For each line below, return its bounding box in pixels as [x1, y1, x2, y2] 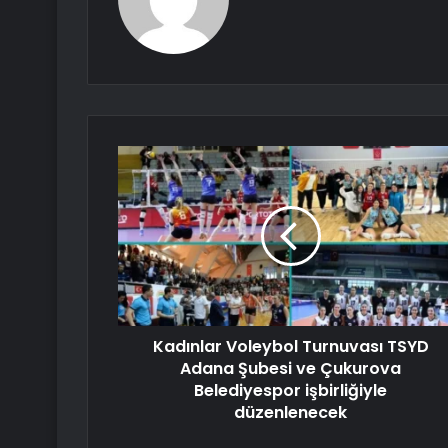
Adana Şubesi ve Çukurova [180, 357, 401, 381]
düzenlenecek [234, 401, 347, 425]
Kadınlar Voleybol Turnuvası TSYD [152, 335, 429, 359]
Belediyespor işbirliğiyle [194, 379, 387, 403]
